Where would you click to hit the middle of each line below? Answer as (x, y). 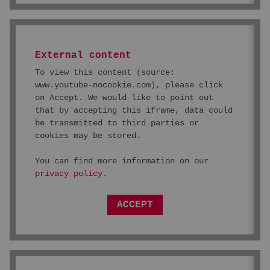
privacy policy (69, 173)
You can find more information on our (122, 161)
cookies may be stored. (88, 135)
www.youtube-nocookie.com (93, 85)
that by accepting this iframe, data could (134, 110)
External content (83, 55)
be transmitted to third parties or (117, 123)
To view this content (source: (105, 72)
